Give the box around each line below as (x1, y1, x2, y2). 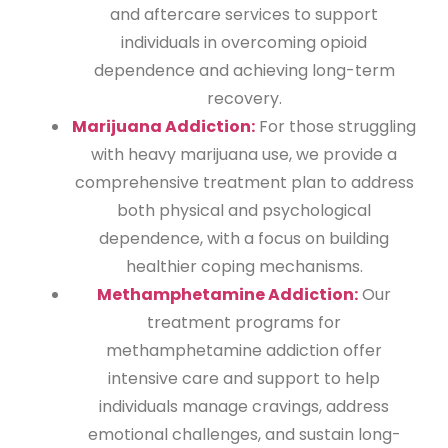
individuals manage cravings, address (99, 395, 389, 419)
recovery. (206, 87, 282, 111)
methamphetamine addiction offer (106, 339, 382, 363)
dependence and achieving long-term (93, 59, 395, 83)
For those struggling (255, 115, 416, 139)
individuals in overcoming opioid (121, 31, 367, 55)
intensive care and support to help (108, 367, 380, 391)
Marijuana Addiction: (72, 115, 255, 139)
